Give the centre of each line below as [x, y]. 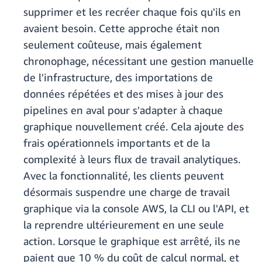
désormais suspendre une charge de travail [127, 192]
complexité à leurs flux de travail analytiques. [132, 159]
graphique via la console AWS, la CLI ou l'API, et [136, 208]
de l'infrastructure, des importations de [118, 77]
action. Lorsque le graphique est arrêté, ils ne [132, 241]
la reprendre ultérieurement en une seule [124, 225]
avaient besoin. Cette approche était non [122, 28]
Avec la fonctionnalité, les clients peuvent [124, 176]
